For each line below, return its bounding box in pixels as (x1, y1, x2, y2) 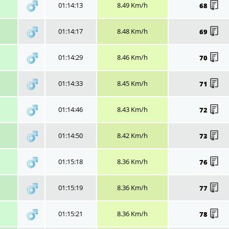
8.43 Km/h (117, 104, 148, 114)
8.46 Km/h (117, 52, 148, 62)
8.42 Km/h (117, 130, 148, 140)
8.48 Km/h (117, 26, 148, 36)
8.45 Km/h (117, 78, 148, 88)
